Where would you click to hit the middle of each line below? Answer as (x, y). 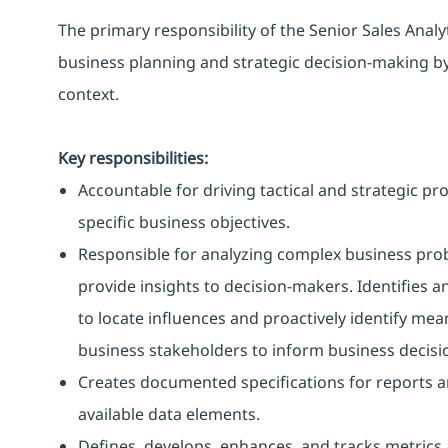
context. (88, 93)
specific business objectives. (184, 221)
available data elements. (169, 413)
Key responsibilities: (133, 157)
